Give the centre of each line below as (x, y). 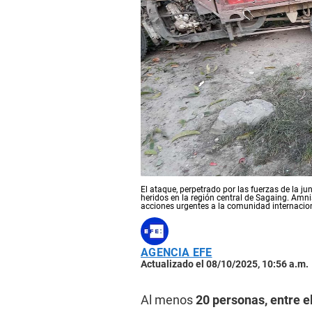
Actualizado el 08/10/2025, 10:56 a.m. (225, 264)
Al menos (168, 300)
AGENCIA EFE (177, 253)
